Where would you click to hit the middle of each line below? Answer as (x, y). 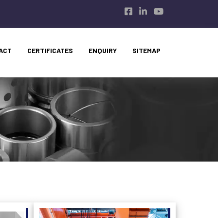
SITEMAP (146, 50)
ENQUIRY (103, 50)
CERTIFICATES (50, 50)
